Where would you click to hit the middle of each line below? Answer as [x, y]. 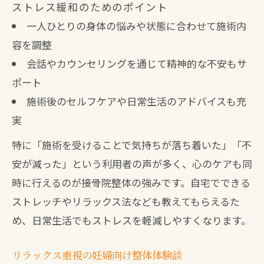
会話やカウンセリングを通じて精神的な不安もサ [136, 63]
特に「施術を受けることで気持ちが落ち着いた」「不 [132, 145]
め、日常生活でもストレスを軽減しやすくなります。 [131, 220]
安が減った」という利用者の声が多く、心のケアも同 [132, 164]
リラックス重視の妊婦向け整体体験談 [97, 255]
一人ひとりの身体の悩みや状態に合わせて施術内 [136, 26]
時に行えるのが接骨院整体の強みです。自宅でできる [131, 182]
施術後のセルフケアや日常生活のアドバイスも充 [136, 101]
